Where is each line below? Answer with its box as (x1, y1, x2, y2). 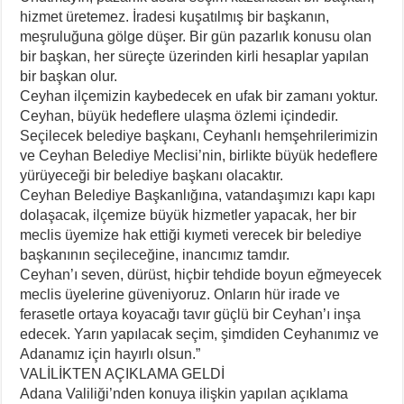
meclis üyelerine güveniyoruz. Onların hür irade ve (20, 287, 341, 303)
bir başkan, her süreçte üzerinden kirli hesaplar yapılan (20, 49, 370, 65)
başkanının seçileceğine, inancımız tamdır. (20, 247, 290, 263)
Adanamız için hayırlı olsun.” (20, 346, 201, 363)
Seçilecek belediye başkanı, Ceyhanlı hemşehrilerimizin (20, 128, 379, 144)
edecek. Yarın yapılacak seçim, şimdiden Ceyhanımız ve (20, 326, 380, 343)
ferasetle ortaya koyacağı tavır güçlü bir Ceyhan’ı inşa (20, 307, 362, 323)
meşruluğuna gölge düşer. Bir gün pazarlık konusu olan (20, 29, 372, 45)
